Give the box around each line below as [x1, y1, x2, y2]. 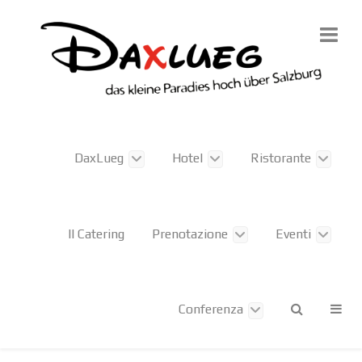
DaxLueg [74, 149, 124, 166]
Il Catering [67, 225, 124, 242]
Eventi [275, 225, 311, 242]
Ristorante [250, 149, 311, 166]
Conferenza [178, 301, 243, 318]
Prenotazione [151, 225, 228, 242]
